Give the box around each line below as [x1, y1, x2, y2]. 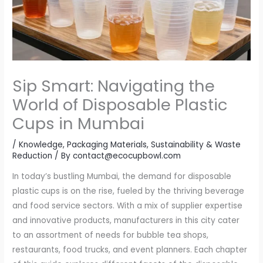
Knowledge [19, 139, 63, 150]
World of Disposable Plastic [12, 93, 228, 116]
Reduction [12, 150, 53, 161]
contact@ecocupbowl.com [73, 150, 181, 161]
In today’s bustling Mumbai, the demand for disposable [12, 171, 232, 183]
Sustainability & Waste [151, 139, 241, 150]
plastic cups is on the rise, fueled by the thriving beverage [12, 186, 245, 197]
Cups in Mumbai [12, 112, 145, 135]
